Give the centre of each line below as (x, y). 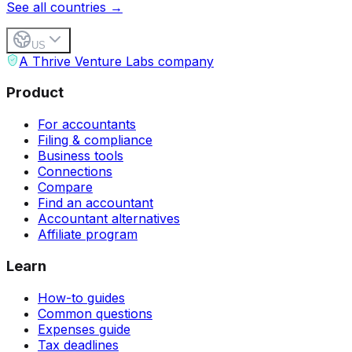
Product (35, 93)
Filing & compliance (95, 140)
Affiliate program (88, 235)
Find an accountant (95, 203)
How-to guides (81, 297)
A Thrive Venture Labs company (116, 61)
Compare (65, 187)
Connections (75, 172)
